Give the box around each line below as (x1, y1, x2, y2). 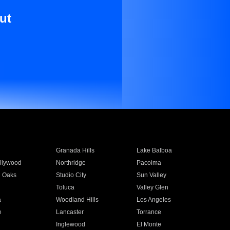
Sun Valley (137, 171, 167, 179)
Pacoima (137, 159, 162, 166)
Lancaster (55, 208, 84, 216)
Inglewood (55, 221, 85, 228)
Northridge (55, 159, 86, 166)
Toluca (55, 184, 74, 191)
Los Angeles (137, 196, 171, 203)
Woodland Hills (55, 196, 99, 203)
